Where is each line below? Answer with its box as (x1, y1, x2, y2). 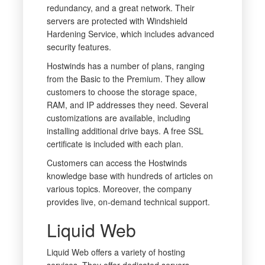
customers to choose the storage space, (46, 86, 197, 98)
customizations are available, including (46, 112, 190, 124)
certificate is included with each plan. (46, 138, 183, 150)
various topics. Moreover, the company (46, 183, 192, 195)
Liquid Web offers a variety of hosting (46, 246, 185, 258)
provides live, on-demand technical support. (46, 196, 210, 208)
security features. (46, 41, 111, 53)
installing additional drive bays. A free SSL (46, 125, 203, 137)
